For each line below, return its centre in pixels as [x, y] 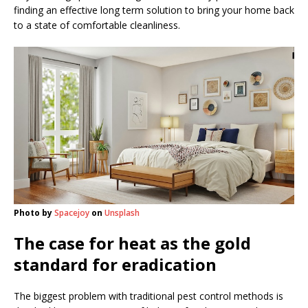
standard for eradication [115, 265]
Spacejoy [72, 213]
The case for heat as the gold [132, 243]
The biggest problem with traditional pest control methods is [148, 296]
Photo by [34, 213]
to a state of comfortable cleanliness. [97, 25]
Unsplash [122, 213]
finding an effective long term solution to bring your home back [154, 10]
